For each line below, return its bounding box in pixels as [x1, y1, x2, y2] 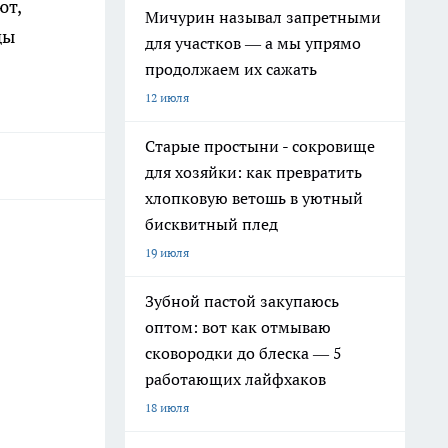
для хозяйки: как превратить [145, 162, 362, 182]
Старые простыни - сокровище [145, 136, 375, 156]
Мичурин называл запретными [145, 7, 381, 27]
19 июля [145, 245, 189, 260]
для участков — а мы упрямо [145, 33, 361, 53]
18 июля [145, 400, 189, 415]
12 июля [145, 90, 189, 105]
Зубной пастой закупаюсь [145, 291, 339, 311]
